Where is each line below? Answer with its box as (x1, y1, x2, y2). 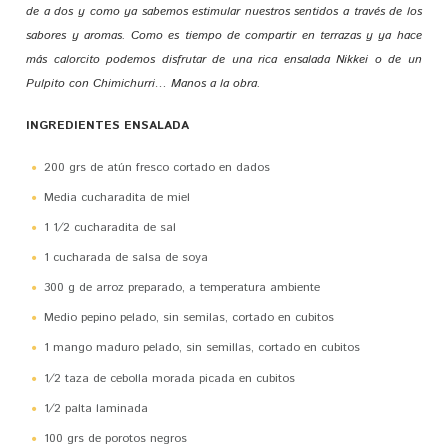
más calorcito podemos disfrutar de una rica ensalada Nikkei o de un (26, 50, 422, 68)
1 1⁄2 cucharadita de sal (44, 219, 177, 237)
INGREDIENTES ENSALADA (26, 116, 190, 134)
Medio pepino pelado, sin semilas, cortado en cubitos (44, 309, 335, 327)
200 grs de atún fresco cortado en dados (44, 159, 271, 177)
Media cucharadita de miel (44, 189, 191, 207)
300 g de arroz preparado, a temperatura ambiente (44, 279, 321, 297)
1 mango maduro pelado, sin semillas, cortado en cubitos (44, 339, 361, 357)
